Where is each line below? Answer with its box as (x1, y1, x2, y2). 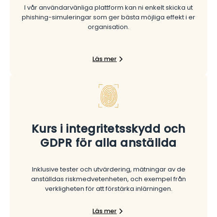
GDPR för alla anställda (40, 135, 177, 151)
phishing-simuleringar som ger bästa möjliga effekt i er (22, 13, 195, 22)
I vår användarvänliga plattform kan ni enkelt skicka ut (24, 3, 193, 12)
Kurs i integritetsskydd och (31, 121, 186, 137)
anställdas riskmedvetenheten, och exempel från (31, 174, 186, 184)
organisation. (88, 22, 129, 31)
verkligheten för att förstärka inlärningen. (45, 184, 172, 193)
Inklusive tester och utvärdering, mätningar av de (31, 165, 186, 174)
